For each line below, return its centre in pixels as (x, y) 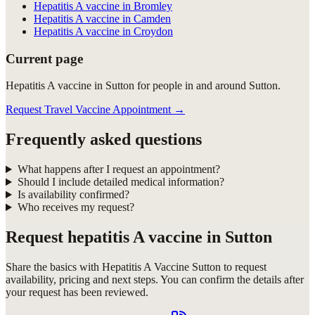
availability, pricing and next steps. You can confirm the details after (155, 279)
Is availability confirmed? (73, 195)
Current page (44, 58)
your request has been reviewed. (77, 292)
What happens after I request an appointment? (118, 169)
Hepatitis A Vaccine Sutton (161, 266)
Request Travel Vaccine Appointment (88, 110)
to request (244, 266)
